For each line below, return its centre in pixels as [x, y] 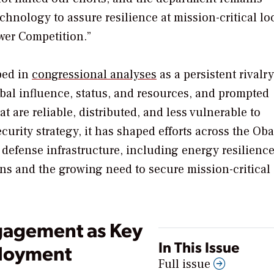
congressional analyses [94, 75]
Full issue [186, 265]
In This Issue [199, 247]
